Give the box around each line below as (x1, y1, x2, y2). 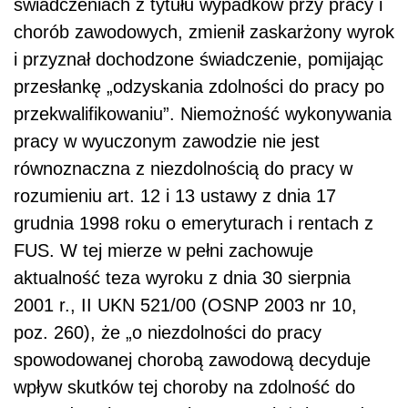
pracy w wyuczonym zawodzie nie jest (14, 131, 320, 152)
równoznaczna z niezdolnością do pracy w (14, 158, 352, 179)
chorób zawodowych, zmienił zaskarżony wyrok (14, 22, 394, 43)
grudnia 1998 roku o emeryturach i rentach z (14, 213, 373, 234)
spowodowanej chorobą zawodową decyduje (14, 350, 371, 371)
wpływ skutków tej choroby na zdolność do (14, 377, 355, 398)
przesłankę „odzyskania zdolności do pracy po (14, 76, 384, 97)
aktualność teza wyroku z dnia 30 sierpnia (14, 268, 351, 289)
